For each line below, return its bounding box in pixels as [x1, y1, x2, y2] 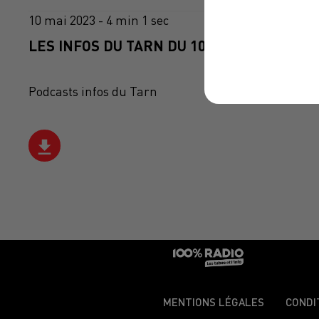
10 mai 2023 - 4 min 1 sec [28, 13, 169, 28]
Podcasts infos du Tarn [28, 84, 157, 100]
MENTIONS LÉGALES [163, 296, 264, 309]
